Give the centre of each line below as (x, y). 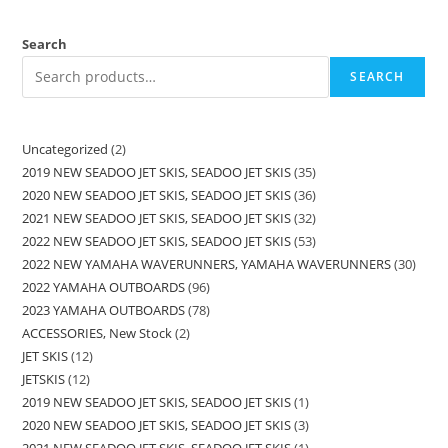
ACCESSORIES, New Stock (97, 332)
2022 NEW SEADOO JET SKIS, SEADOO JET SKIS (157, 240)
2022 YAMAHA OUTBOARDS (104, 286)
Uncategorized (65, 148)
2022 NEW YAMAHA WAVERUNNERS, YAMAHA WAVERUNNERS (207, 263)
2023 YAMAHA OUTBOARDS (104, 309)
